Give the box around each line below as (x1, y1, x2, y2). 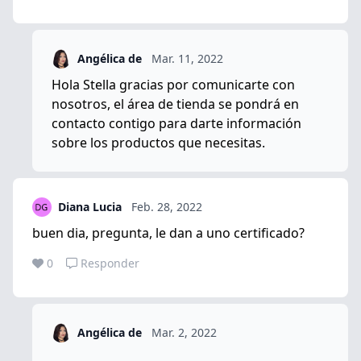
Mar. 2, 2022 (151, 324, 217, 340)
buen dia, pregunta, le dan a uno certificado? (32, 223, 305, 242)
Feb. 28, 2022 (131, 198, 202, 214)
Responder (81, 255, 139, 271)
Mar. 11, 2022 (151, 50, 223, 66)
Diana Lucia (58, 198, 122, 214)
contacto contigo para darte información (52, 114, 301, 132)
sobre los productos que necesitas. (52, 133, 265, 151)
